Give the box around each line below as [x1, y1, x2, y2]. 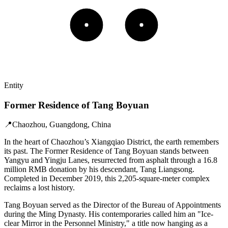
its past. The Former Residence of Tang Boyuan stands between [4, 147, 209, 156]
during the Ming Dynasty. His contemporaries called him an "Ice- [4, 210, 213, 219]
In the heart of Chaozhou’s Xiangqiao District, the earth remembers [4, 137, 219, 147]
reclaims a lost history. [4, 183, 75, 192]
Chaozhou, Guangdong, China [12, 120, 111, 129]
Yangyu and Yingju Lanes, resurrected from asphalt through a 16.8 [4, 156, 217, 165]
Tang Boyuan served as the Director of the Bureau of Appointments [4, 201, 221, 210]
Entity [4, 80, 23, 90]
